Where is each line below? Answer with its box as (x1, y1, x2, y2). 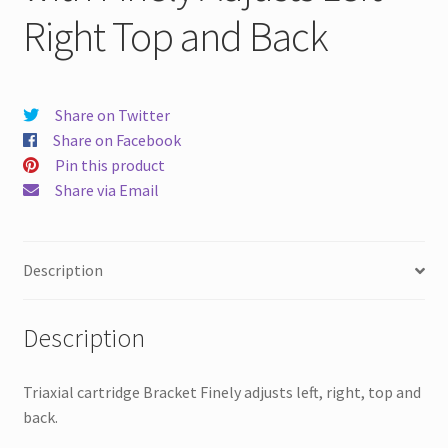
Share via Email (54, 179, 159, 200)
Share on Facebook (52, 129, 181, 150)
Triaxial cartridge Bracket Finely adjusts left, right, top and (22, 381, 421, 402)
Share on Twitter (54, 104, 170, 125)
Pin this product (54, 154, 165, 175)
